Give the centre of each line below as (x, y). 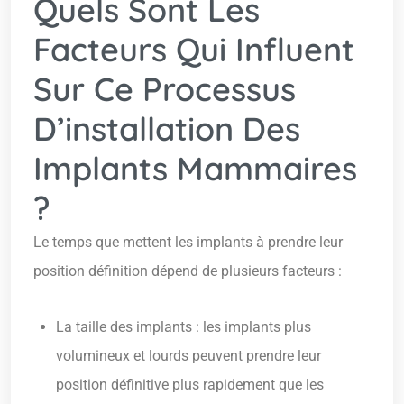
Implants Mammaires (195, 169)
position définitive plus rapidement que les (190, 385)
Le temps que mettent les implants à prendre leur (188, 243)
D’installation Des (167, 129)
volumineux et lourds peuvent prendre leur (188, 356)
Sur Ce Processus (165, 89)
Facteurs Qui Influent (194, 50)
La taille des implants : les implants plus (184, 327)
